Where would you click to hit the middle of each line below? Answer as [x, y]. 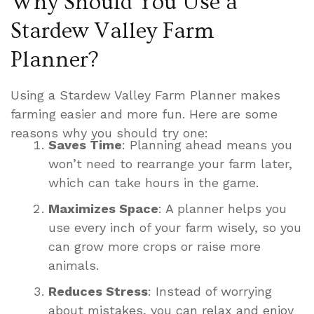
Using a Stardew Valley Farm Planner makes [145, 95]
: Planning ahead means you [207, 144]
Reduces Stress [98, 291]
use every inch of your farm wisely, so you [175, 227]
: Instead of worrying [210, 291]
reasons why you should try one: [109, 132]
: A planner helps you [223, 208]
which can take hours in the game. [153, 182]
